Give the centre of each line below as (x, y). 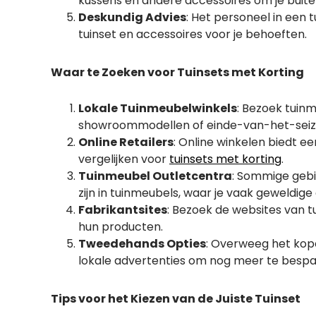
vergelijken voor (124, 159)
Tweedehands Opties (142, 244)
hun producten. (121, 227)
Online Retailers (126, 142)
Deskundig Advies (132, 17)
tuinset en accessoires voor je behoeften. (193, 34)
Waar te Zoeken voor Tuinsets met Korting (177, 72)
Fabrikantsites (123, 210)
